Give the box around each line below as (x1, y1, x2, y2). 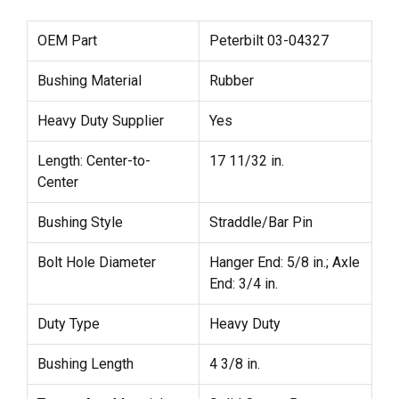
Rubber (208, 71, 254, 89)
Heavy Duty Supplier (37, 111, 164, 129)
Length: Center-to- (37, 151, 151, 169)
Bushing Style (37, 213, 123, 231)
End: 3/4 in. (208, 274, 278, 292)
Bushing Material (37, 71, 142, 89)
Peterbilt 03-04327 (208, 31, 329, 49)
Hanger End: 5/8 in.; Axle (208, 253, 360, 271)
